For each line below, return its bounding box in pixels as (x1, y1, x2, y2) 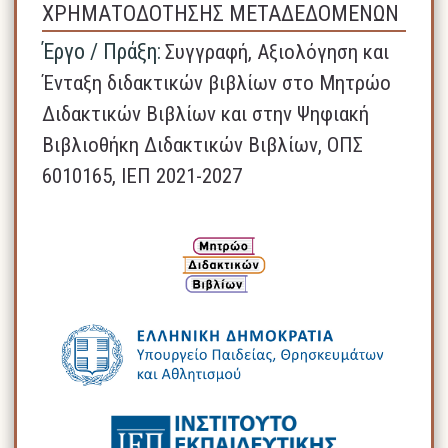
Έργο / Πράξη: (42, 38, 162, 64)
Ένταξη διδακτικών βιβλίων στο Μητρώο (42, 70, 392, 95)
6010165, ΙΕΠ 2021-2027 (42, 163, 243, 188)
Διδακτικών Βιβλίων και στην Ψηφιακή (42, 101, 370, 126)
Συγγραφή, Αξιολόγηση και (165, 39, 390, 64)
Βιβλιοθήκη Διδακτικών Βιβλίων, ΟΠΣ (42, 132, 364, 157)
